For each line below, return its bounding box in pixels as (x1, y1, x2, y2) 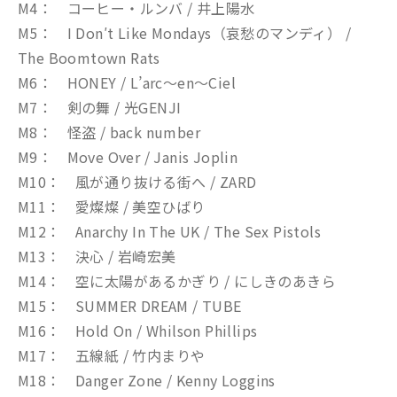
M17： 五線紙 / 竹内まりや (18, 345, 206, 366)
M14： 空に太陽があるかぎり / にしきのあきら (18, 270, 336, 292)
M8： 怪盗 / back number (18, 121, 200, 143)
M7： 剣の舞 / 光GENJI (18, 97, 182, 118)
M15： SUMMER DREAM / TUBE (18, 295, 242, 316)
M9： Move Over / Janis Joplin (18, 146, 238, 167)
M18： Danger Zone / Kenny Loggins (18, 370, 276, 391)
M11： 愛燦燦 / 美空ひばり (18, 196, 206, 217)
